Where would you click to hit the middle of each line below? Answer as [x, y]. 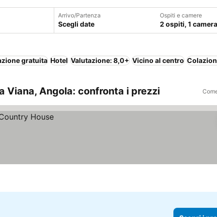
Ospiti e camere [181, 15]
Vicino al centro [158, 60]
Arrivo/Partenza [79, 15]
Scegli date [76, 24]
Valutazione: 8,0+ [100, 60]
